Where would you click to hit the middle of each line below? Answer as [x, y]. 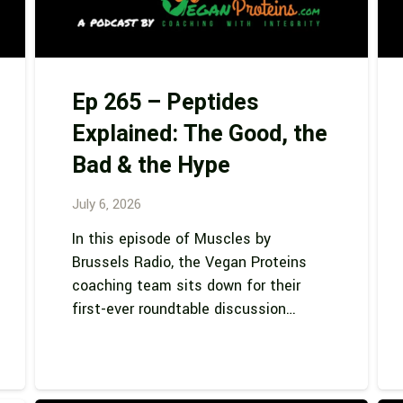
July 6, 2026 [106, 204]
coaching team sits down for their [186, 286]
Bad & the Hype [151, 166]
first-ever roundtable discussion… [184, 309]
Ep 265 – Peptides [165, 103]
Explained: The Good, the [199, 135]
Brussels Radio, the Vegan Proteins [189, 263]
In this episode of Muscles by [171, 239]
